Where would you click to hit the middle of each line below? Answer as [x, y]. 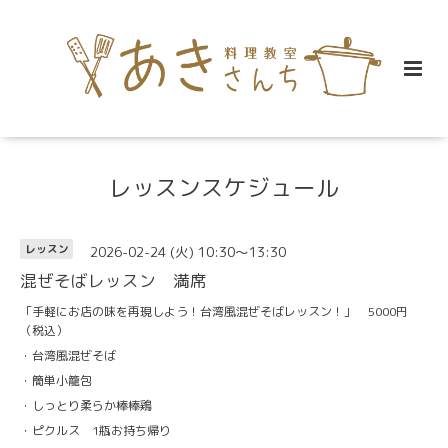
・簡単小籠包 [56, 380]
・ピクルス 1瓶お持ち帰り [95, 430]
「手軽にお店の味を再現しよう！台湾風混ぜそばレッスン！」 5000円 [214, 311]
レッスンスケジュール [224, 187]
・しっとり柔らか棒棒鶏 [86, 405]
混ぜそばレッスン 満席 [113, 280]
